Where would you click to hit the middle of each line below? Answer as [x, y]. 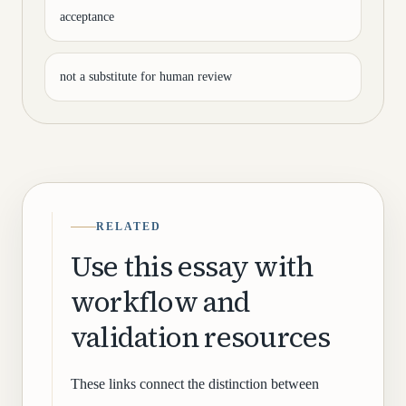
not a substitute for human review [146, 77]
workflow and [161, 302]
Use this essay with [192, 266]
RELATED [129, 227]
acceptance [87, 17]
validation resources [201, 337]
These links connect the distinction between [195, 384]
